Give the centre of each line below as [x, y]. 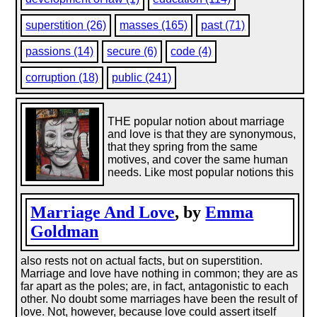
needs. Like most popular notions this [201, 172]
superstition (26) [66, 25]
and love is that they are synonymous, [202, 134]
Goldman [65, 231]
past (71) [223, 25]
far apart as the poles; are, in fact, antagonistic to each [155, 286]
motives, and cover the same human [198, 160]
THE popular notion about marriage [196, 121]
